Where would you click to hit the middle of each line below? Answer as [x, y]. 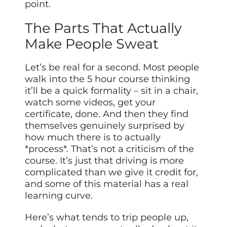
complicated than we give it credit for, [112, 173]
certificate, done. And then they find [107, 114]
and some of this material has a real [107, 184]
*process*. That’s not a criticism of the [110, 149]
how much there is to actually [93, 138]
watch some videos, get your [90, 103]
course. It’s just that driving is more [105, 161]
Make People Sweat [92, 44]
